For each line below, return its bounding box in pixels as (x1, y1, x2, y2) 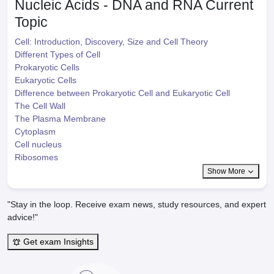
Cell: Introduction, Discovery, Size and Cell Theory (15, 37, 208, 46)
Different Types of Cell (15, 50, 100, 59)
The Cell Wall (15, 101, 65, 111)
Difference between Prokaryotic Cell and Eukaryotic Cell (15, 88, 230, 98)
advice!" (7, 212, 38, 222)
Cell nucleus (15, 139, 62, 149)
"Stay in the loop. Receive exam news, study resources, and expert (7, 199, 266, 209)
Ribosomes (15, 152, 58, 162)
